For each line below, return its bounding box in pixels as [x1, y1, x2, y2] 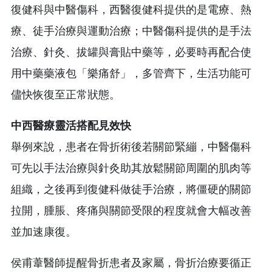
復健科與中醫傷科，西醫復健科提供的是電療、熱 [11, 3, 251, 16]
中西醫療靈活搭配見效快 [11, 119, 131, 132]
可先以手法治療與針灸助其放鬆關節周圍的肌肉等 [11, 161, 251, 174]
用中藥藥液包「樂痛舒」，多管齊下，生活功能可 [11, 67, 251, 80]
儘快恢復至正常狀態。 [11, 88, 120, 101]
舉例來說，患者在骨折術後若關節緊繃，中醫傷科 [11, 140, 251, 153]
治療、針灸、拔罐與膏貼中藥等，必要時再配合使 [11, 46, 251, 58]
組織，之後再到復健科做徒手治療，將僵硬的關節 [11, 183, 251, 195]
